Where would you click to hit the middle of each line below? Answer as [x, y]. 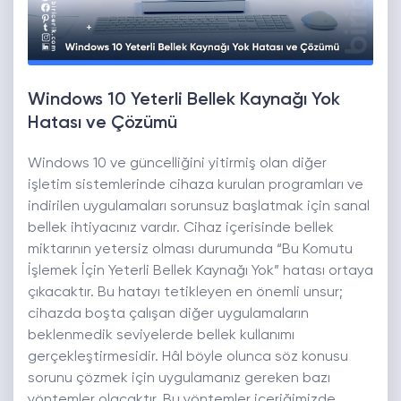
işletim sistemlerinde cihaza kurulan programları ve [196, 186]
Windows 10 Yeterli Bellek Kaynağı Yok [184, 101]
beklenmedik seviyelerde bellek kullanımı [161, 336]
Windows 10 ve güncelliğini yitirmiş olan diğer [177, 164]
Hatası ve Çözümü [102, 124]
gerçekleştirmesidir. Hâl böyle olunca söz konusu [188, 358]
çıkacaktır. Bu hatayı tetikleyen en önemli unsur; [185, 293]
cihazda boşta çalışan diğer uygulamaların [168, 315]
